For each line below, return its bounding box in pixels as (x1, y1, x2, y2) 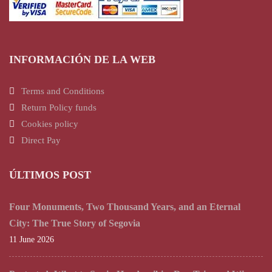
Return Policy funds (21, 102, 97, 112)
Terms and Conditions (21, 86, 104, 96)
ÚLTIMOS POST (9, 168, 91, 181)
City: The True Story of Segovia (9, 217, 140, 228)
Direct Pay (21, 135, 61, 145)
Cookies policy (21, 118, 78, 129)
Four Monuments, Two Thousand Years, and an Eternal (9, 201, 240, 212)
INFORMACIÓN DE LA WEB (9, 53, 155, 66)
